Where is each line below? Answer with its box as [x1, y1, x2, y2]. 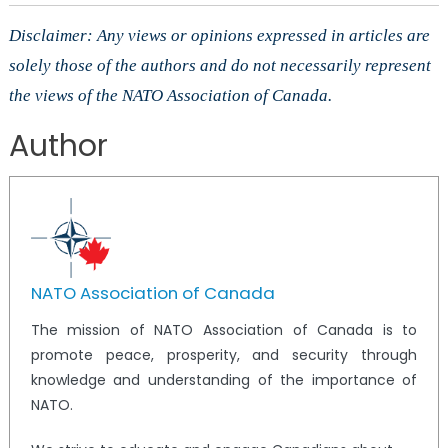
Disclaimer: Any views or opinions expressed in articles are [8, 26, 430, 46]
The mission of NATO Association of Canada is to [30, 320, 418, 341]
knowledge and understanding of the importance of [30, 370, 418, 391]
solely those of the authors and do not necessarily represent [8, 56, 431, 76]
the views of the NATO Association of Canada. [8, 86, 332, 106]
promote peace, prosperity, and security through [30, 345, 418, 366]
